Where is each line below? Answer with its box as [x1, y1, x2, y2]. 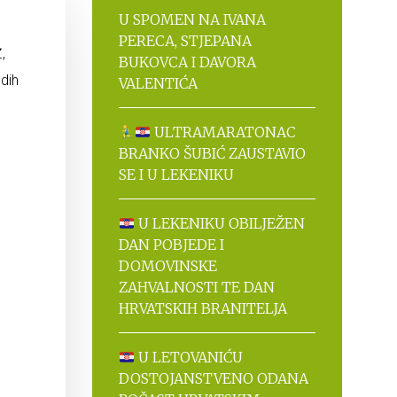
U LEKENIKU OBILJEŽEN [134, 214, 305, 232]
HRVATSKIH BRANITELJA [118, 300, 287, 317]
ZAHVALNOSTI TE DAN [118, 278, 275, 296]
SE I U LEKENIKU [118, 166, 234, 183]
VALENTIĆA [118, 74, 198, 92]
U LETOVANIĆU [134, 348, 243, 366]
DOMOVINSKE [118, 257, 217, 275]
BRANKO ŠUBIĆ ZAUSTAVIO [118, 144, 306, 162]
